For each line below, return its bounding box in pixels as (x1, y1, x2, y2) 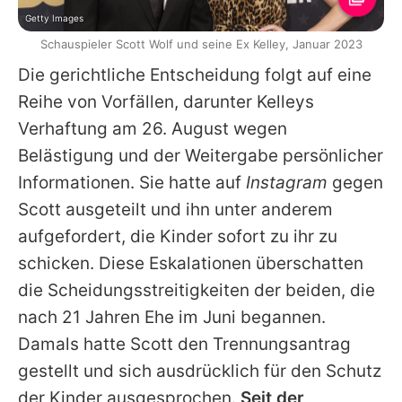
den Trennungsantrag (173, 334, 351, 355)
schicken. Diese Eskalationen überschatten (18, 253, 363, 275)
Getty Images (25, 13, 83, 24)
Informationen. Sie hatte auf (18, 172, 246, 194)
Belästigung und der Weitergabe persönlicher (18, 145, 383, 167)
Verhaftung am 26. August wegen (18, 118, 287, 140)
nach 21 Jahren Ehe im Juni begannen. (18, 307, 326, 328)
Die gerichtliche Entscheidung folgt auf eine (18, 65, 371, 86)
